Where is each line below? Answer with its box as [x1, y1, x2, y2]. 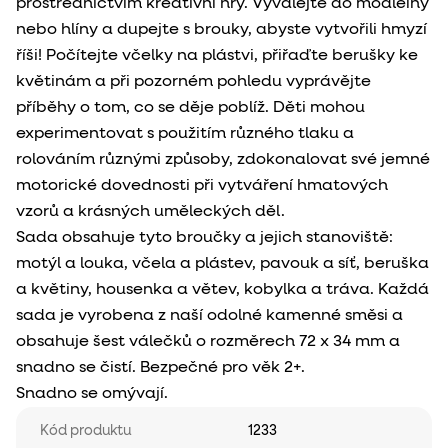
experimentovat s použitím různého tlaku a [16, 125, 354, 142]
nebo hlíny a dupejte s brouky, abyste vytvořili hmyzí [16, 21, 427, 38]
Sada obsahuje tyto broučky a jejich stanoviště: [16, 229, 393, 246]
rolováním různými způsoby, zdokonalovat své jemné [16, 151, 430, 168]
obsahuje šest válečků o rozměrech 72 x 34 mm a [16, 333, 400, 350]
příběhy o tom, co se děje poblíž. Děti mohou [16, 99, 365, 116]
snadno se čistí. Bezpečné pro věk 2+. [16, 359, 305, 376]
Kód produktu [40, 423, 131, 438]
